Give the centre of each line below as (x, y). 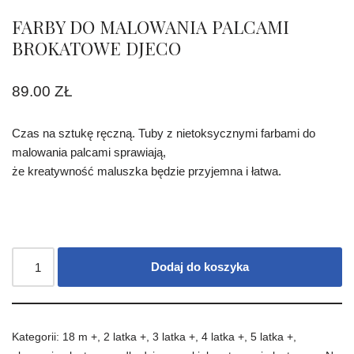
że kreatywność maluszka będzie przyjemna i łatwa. (147, 171)
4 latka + (223, 337)
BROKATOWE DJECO (96, 49)
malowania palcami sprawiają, (89, 153)
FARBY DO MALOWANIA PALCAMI (151, 27)
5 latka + (272, 337)
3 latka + (174, 337)
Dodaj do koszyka (200, 267)
